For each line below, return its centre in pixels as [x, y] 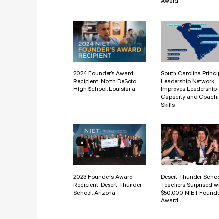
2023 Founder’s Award [103, 178]
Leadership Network [187, 82]
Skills [168, 106]
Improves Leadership [189, 90]
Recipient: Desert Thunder [108, 186]
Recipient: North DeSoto [105, 82]
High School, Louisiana [104, 90]
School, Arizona [94, 193]
